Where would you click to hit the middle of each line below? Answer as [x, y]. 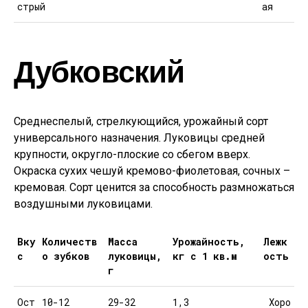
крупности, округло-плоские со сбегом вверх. [132, 154]
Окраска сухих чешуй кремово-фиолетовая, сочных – [152, 171]
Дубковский [99, 70]
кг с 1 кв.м [205, 256]
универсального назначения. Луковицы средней [139, 138]
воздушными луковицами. [83, 204]
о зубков [66, 256]
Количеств [69, 242]
